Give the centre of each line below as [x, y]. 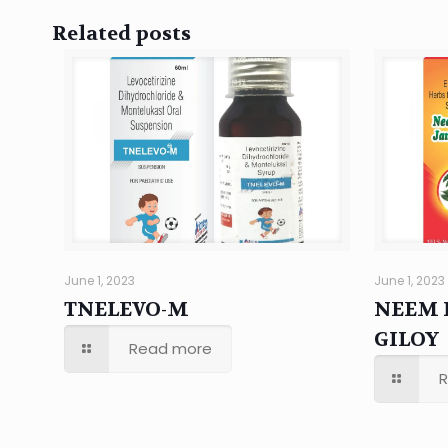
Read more [171, 349]
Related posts [121, 33]
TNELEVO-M [127, 310]
